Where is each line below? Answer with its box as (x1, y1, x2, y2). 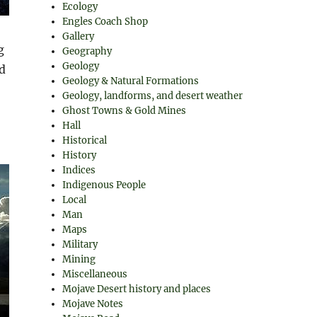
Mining (62, 253, 96, 265)
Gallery (62, 30, 95, 42)
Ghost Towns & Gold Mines (62, 105, 187, 117)
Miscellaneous (62, 268, 128, 280)
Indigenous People (62, 179, 146, 191)
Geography (62, 45, 113, 57)
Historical (62, 134, 108, 146)
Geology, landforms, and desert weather (62, 90, 243, 102)
